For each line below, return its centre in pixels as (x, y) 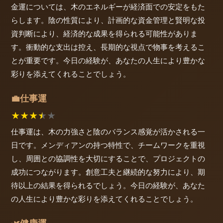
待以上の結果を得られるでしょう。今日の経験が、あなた (108, 186)
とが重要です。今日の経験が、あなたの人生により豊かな (108, 60)
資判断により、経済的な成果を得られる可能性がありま (104, 33)
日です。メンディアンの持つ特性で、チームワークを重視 (108, 145)
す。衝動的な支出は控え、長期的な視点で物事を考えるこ (108, 47)
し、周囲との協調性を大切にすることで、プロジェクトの (108, 159)
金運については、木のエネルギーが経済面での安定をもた (108, 6)
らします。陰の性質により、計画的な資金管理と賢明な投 (108, 20)
